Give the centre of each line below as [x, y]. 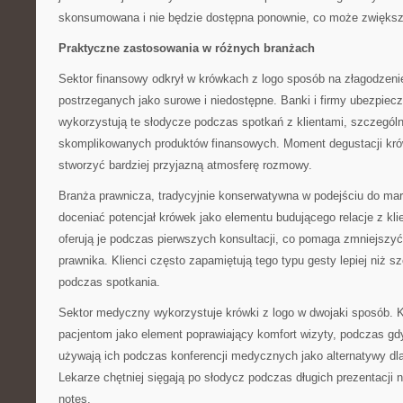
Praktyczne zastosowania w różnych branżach [187, 48]
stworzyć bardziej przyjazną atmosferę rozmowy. [185, 165]
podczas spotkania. [109, 282]
